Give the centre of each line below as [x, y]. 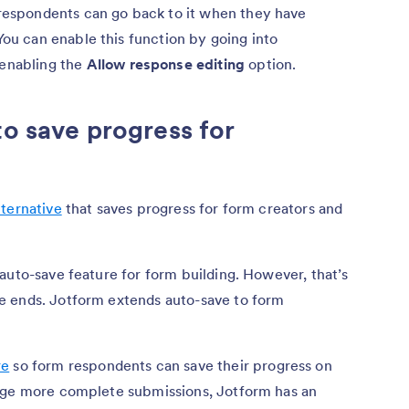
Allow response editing [166, 63]
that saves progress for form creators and [202, 208]
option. [271, 63]
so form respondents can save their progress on [171, 365]
